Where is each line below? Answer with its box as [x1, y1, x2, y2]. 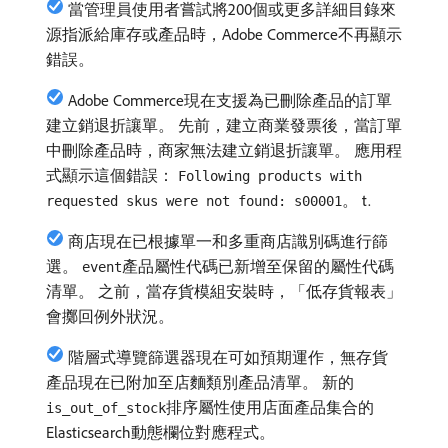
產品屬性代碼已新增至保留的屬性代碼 [122, 256, 394, 276]
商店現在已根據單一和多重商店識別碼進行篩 [68, 231, 388, 251]
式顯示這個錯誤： [46, 165, 178, 185]
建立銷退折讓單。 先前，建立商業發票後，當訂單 [46, 115, 402, 135]
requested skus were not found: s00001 [46, 193, 342, 209]
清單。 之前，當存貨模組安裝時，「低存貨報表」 [46, 281, 402, 301]
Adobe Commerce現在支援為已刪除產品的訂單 [68, 90, 392, 110]
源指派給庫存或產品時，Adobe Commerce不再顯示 [46, 24, 402, 44]
